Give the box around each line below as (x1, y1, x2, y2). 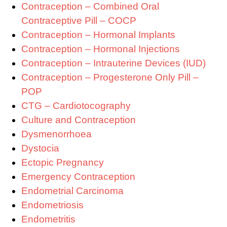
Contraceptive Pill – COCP (21, 15, 137, 26)
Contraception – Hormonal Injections (21, 44, 180, 55)
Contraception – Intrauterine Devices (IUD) (21, 58, 206, 69)
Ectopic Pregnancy (21, 157, 104, 168)
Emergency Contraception (21, 171, 136, 182)
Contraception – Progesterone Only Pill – (21, 72, 199, 83)
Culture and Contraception (21, 115, 136, 126)
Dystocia (21, 143, 60, 154)
